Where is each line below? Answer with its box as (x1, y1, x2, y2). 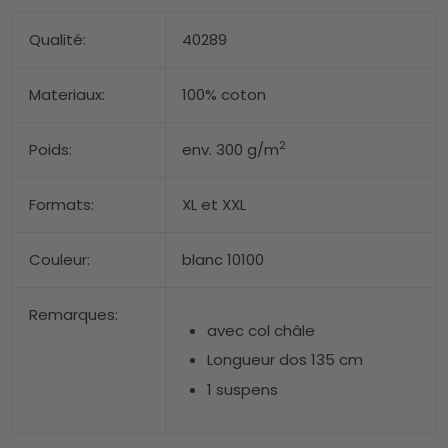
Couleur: (29, 248, 90, 270)
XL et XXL (182, 193, 246, 215)
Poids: (29, 138, 72, 160)
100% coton (182, 83, 266, 105)
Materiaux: (29, 83, 105, 105)
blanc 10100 (182, 248, 264, 270)
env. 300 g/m (182, 138, 279, 160)
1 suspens (207, 378, 278, 400)
